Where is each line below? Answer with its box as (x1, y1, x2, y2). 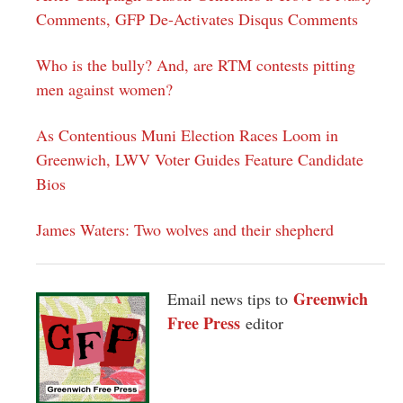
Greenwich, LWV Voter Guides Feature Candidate (36, 148, 363, 170)
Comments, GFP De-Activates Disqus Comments (36, 7, 358, 30)
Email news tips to (167, 287, 293, 309)
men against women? (36, 77, 173, 100)
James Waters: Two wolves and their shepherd (36, 218, 334, 240)
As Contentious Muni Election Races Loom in (36, 123, 338, 146)
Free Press (167, 310, 240, 335)
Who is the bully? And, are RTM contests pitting (36, 53, 355, 76)
